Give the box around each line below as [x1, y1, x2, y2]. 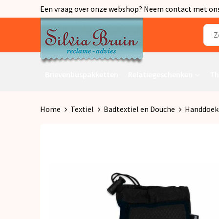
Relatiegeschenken [128, 69, 193, 79]
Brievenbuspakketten [44, 69, 118, 79]
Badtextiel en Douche [103, 104, 175, 114]
